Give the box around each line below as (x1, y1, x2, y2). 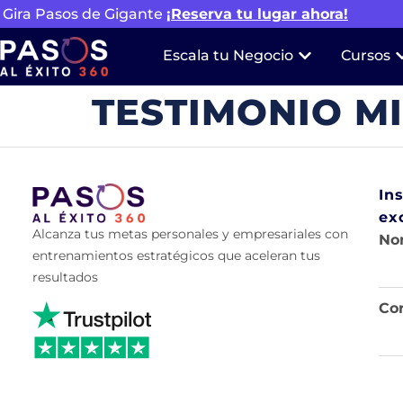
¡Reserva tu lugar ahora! (166, 5, 348, 22)
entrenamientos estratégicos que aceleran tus (32, 247, 320, 264)
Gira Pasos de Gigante (3, 5, 166, 22)
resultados (32, 269, 98, 286)
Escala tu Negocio (163, 46, 294, 64)
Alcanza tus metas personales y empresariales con (32, 226, 348, 243)
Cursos (341, 46, 391, 64)
